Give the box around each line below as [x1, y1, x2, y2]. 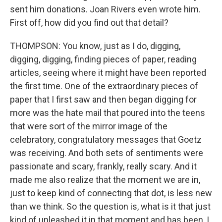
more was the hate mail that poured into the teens [10, 108, 205, 118]
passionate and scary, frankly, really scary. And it [10, 161, 197, 171]
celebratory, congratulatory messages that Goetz [10, 134, 202, 145]
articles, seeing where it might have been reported [10, 67, 206, 78]
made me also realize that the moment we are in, [10, 174, 200, 185]
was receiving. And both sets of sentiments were [10, 148, 203, 158]
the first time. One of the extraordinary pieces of [10, 81, 198, 91]
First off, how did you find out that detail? [10, 17, 168, 28]
